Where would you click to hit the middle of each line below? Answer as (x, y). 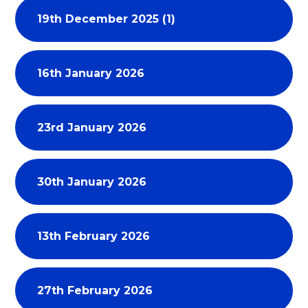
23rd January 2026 (92, 127)
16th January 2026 (91, 73)
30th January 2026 (92, 181)
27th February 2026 (95, 290)
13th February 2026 (94, 236)
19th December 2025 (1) (107, 19)
